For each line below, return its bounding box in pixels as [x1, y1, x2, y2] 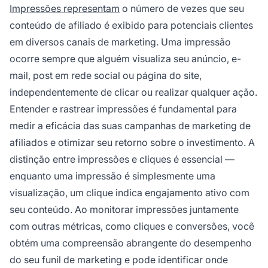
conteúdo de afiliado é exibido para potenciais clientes [10, 19, 253, 31]
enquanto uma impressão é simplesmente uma [10, 169, 215, 182]
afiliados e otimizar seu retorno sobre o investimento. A [10, 136, 255, 148]
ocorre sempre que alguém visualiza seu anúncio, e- [10, 52, 241, 65]
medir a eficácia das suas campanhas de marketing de [10, 119, 251, 132]
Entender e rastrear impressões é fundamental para [10, 102, 237, 115]
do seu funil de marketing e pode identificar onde [10, 253, 228, 266]
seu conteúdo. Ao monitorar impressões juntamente [10, 203, 239, 215]
